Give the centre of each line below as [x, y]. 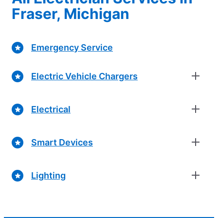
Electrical [51, 109]
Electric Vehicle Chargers [84, 76]
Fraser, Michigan [71, 14]
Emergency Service [72, 47]
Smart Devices [62, 142]
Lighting [48, 175]
